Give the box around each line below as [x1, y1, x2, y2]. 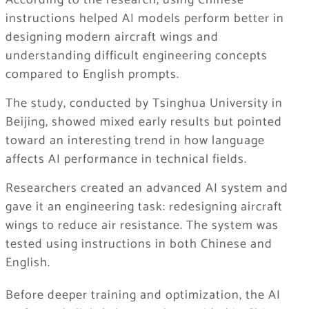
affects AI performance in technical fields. [5, 149, 247, 170]
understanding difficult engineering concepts [5, 46, 268, 67]
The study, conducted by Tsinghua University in [5, 93, 283, 114]
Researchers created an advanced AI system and [5, 178, 288, 199]
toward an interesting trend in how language [5, 130, 265, 152]
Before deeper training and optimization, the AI [5, 285, 281, 306]
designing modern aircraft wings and [5, 27, 219, 48]
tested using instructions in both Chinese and [5, 234, 272, 255]
